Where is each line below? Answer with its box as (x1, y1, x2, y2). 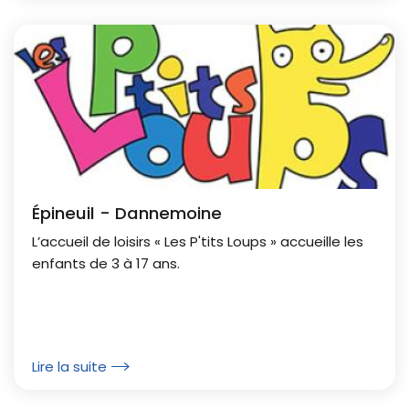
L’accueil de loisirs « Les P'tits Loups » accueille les (32, 232, 363, 252)
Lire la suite (32, 356, 107, 376)
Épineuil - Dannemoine (32, 201, 222, 225)
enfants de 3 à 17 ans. (32, 254, 180, 274)
